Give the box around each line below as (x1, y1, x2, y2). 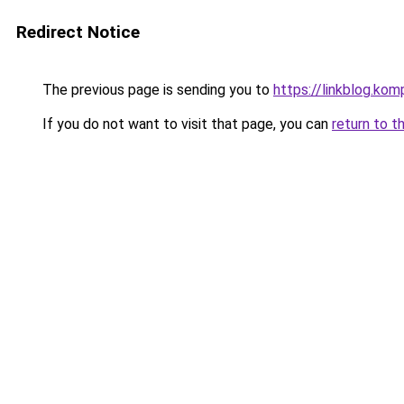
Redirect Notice (16, 22, 140, 42)
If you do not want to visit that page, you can (39, 115, 332, 133)
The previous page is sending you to (39, 81, 273, 98)
